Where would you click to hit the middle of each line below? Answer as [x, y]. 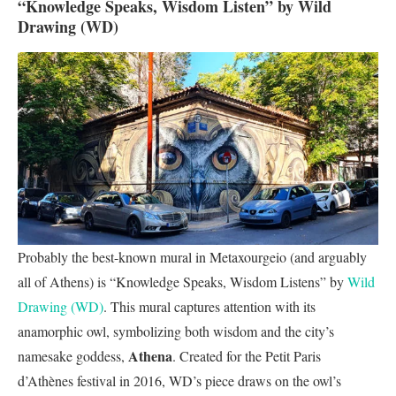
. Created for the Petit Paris [247, 355]
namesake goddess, [73, 355]
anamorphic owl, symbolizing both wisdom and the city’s [176, 331]
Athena [150, 355]
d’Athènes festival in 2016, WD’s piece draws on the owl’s [179, 380]
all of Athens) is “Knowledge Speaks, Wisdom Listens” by [183, 281]
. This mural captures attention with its [209, 306]
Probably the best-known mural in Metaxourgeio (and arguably [192, 256]
